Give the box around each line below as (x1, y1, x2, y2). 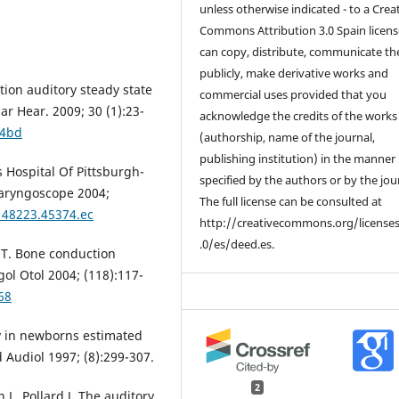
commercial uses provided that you (199, 85, 387, 102)
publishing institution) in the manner (199, 150, 396, 167)
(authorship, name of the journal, (199, 128, 376, 145)
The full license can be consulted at (199, 192, 383, 209)
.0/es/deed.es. (199, 235, 275, 252)
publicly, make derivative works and (199, 64, 389, 81)
